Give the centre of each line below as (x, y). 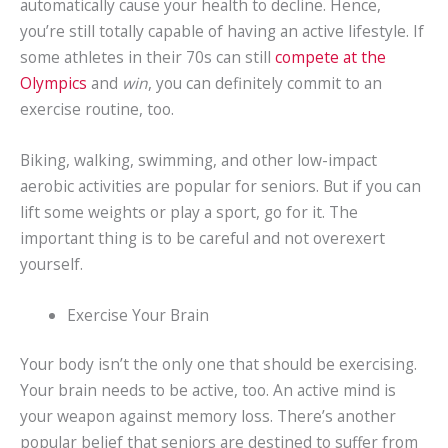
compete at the (330, 57)
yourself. (51, 264)
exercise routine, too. (97, 109)
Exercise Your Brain (137, 314)
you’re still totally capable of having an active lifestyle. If (222, 31)
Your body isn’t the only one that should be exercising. (218, 364)
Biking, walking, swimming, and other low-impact (198, 160)
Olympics (53, 83)
